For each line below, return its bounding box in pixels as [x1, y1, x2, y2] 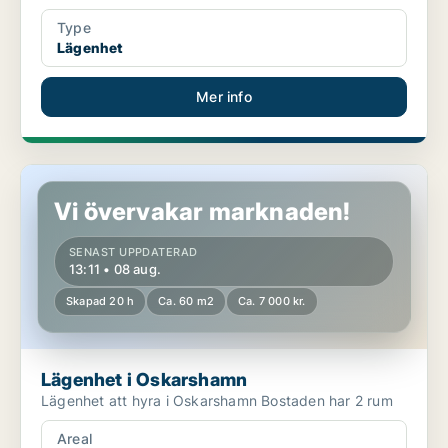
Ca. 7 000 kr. [238, 294, 306, 309]
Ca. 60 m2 [158, 294, 215, 309]
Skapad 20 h [66, 294, 135, 309]
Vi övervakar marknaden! [54, 197, 351, 227]
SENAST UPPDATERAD [69, 245, 198, 260]
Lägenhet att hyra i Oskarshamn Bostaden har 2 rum [261, 392, 393, 410]
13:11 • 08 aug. [69, 261, 161, 278]
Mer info [196, 88, 252, 106]
